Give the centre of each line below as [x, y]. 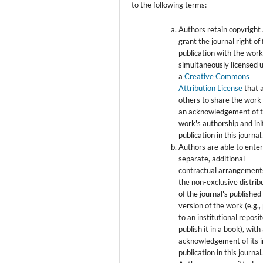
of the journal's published [220, 194]
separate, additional [212, 159]
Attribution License [211, 88]
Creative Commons [217, 77]
